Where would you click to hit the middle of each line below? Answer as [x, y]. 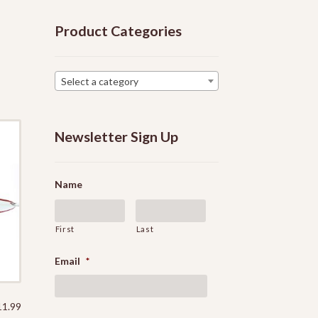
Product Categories [118, 31]
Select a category [99, 82]
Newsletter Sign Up [116, 137]
